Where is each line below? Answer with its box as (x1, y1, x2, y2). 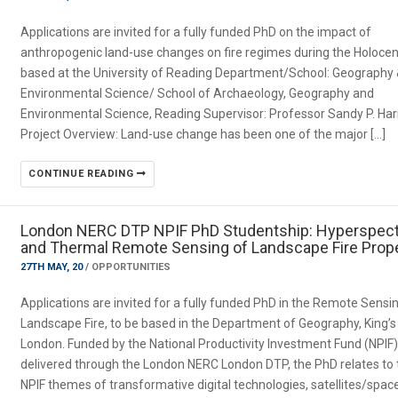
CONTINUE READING (28, 168, 138, 179)
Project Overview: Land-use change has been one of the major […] (20, 127, 386, 141)
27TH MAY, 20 (20, 261, 86, 273)
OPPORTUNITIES (92, 261, 171, 273)
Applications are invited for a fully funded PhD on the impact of (20, 25, 372, 39)
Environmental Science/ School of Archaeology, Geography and (20, 86, 375, 100)
